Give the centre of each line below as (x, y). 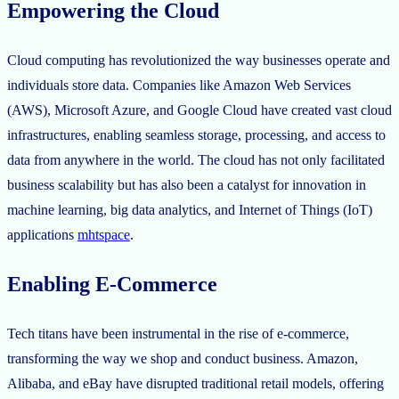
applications (42, 235)
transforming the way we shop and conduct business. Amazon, (183, 358)
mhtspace (104, 235)
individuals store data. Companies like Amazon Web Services (179, 85)
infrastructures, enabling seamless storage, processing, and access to (196, 135)
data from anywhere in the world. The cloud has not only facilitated (196, 160)
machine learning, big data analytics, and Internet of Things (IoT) (190, 210)
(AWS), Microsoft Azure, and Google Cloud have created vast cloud (199, 110)
